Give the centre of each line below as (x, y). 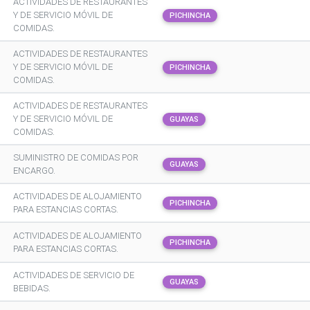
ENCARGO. (34, 171)
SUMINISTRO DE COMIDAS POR (76, 157)
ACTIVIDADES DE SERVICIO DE (74, 275)
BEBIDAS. (32, 288)
